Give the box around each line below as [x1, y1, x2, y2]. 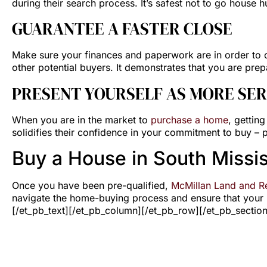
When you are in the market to [12, 113, 151, 126]
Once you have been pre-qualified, [12, 179, 171, 192]
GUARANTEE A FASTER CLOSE [12, 17, 232, 41]
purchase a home [151, 113, 228, 126]
